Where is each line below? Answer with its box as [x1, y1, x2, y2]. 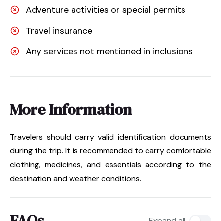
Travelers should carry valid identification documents [10, 131, 211, 142]
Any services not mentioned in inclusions [26, 45, 193, 57]
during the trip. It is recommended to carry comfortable [10, 145, 211, 156]
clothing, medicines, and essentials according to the [10, 159, 211, 170]
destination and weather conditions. [10, 173, 141, 184]
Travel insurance [26, 24, 92, 37]
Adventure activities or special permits [26, 3, 185, 16]
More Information [10, 98, 132, 120]
